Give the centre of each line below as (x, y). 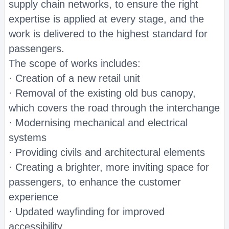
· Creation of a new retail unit (74, 78)
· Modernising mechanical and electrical (98, 123)
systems (28, 138)
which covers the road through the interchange (114, 108)
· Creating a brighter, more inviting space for (109, 167)
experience (33, 197)
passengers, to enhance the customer (95, 182)
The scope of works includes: (75, 63)
